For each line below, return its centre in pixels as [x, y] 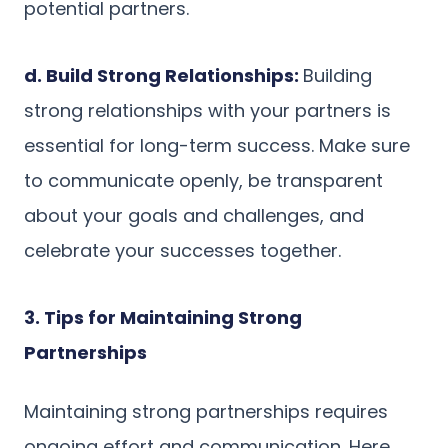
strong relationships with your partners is [207, 110]
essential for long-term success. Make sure [217, 145]
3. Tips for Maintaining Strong [163, 317]
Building [337, 75]
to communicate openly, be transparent [203, 180]
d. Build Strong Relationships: [163, 75]
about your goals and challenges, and [194, 215]
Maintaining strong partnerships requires [206, 411]
